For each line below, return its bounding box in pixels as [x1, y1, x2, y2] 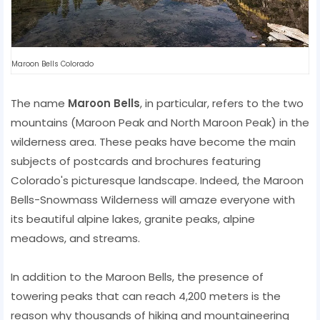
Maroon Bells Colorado [11, 58, 94, 69]
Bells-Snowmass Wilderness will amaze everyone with [11, 191, 295, 207]
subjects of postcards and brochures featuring [11, 153, 261, 169]
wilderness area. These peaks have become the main [11, 134, 296, 149]
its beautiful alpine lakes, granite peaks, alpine [11, 211, 255, 226]
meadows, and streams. [11, 230, 140, 246]
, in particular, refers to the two [140, 95, 304, 111]
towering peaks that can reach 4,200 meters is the [11, 288, 281, 304]
